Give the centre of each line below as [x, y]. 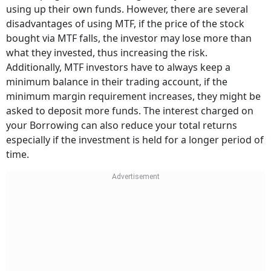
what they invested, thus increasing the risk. [107, 53]
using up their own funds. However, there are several [127, 9]
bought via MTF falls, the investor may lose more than [129, 38]
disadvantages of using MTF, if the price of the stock [125, 24]
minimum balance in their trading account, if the [117, 82]
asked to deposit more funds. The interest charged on [130, 111]
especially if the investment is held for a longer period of [135, 140]
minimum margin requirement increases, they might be [133, 96]
